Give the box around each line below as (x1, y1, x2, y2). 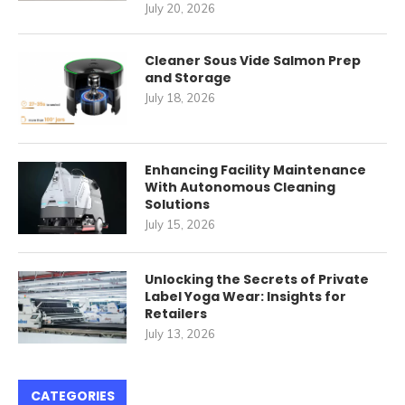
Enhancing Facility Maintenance (145, 161, 366, 180)
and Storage (145, 69, 231, 88)
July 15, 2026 (145, 217, 215, 232)
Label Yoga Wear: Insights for (145, 287, 346, 306)
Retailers (145, 305, 207, 324)
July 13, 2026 (145, 326, 215, 342)
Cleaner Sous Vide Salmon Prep (145, 52, 361, 71)
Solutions (145, 195, 210, 214)
